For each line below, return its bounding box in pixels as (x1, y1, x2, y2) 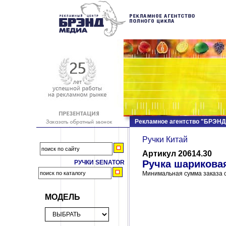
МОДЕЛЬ (45, 191, 80, 202)
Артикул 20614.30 (142, 149, 212, 158)
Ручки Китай (142, 135, 188, 144)
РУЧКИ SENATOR (74, 159, 125, 166)
